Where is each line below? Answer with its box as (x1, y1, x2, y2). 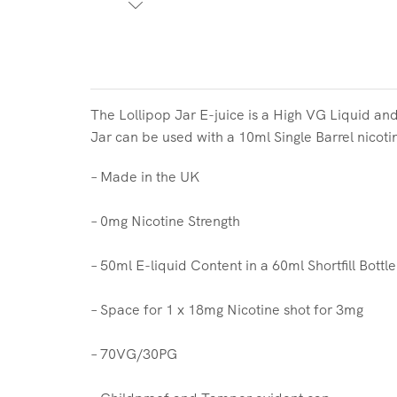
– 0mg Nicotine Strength (90, 211, 240, 230)
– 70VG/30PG (90, 344, 177, 362)
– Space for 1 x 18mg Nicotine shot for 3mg (90, 300, 363, 318)
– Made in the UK (90, 167, 199, 185)
